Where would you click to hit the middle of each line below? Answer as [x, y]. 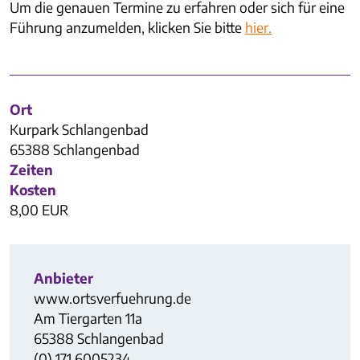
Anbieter [63, 278]
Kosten [33, 189]
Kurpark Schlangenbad [79, 129]
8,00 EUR [39, 209]
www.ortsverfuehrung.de [112, 298]
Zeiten [31, 169]
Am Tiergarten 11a [88, 318]
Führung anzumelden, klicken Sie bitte [127, 28]
